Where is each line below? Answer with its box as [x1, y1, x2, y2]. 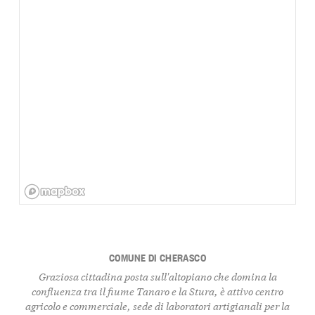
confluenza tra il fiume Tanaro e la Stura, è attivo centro [32, 283, 283, 298]
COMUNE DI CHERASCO [108, 250, 207, 265]
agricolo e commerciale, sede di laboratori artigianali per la [25, 297, 290, 313]
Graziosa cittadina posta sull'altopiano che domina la [38, 268, 277, 283]
